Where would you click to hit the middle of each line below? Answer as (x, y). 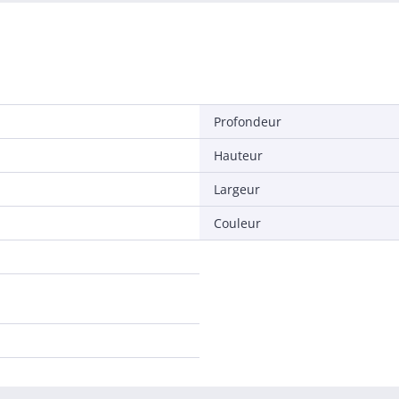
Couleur (237, 223)
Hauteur (238, 155)
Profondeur (248, 122)
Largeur (237, 189)
